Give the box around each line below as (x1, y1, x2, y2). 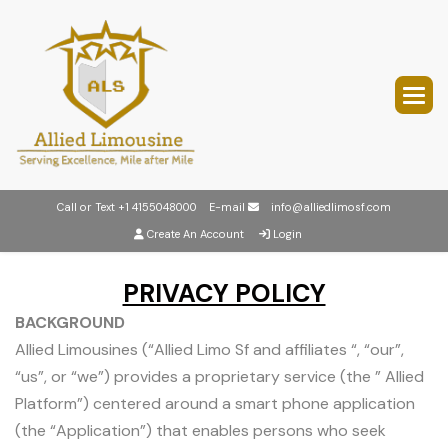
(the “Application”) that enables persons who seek (15, 420, 386, 441)
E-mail (197, 200, 248, 214)
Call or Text (57, 200, 118, 214)
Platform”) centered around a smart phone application (15, 393, 415, 414)
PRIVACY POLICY (122, 277, 326, 310)
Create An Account (147, 227, 244, 241)
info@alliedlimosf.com (271, 200, 391, 214)
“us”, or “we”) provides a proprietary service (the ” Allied (15, 366, 424, 387)
